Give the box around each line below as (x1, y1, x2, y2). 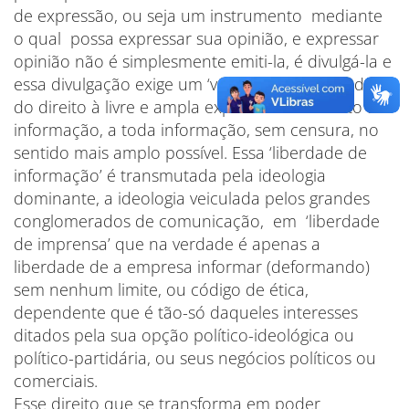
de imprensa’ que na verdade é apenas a (14, 233, 320, 255)
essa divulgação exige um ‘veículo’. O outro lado (14, 73, 374, 95)
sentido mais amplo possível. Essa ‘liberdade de (14, 142, 367, 163)
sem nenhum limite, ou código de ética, (14, 278, 309, 300)
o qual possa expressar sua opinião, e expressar (14, 27, 379, 49)
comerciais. (14, 370, 98, 392)
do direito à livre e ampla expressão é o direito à (14, 96, 376, 118)
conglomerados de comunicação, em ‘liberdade (14, 210, 380, 232)
